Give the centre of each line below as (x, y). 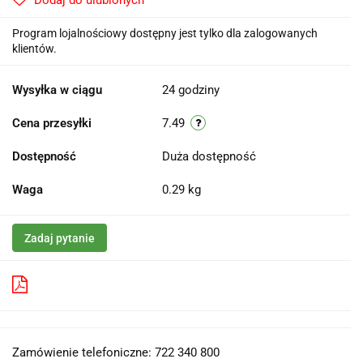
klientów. (34, 49)
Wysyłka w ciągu (57, 90)
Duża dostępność (211, 157)
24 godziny (191, 90)
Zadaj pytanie (60, 239)
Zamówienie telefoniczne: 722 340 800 (116, 353)
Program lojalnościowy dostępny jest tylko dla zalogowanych (165, 34)
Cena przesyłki (52, 124)
